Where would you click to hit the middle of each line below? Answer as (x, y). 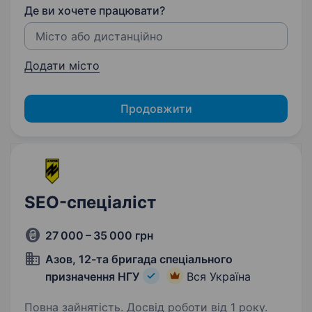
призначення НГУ (92, 276)
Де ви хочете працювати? (95, 10)
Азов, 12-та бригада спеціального (139, 259)
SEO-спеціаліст (90, 202)
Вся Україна (219, 276)
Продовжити (156, 109)
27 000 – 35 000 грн (99, 235)
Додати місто (62, 65)
